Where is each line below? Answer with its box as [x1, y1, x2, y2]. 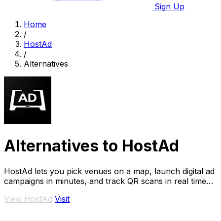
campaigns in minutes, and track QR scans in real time [4, 176, 206, 186]
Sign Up [152, 1, 184, 11]
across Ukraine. [4, 185, 63, 196]
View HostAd [4, 193, 52, 204]
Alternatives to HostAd [4, 136, 179, 156]
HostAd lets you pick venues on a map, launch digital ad [4, 166, 215, 176]
